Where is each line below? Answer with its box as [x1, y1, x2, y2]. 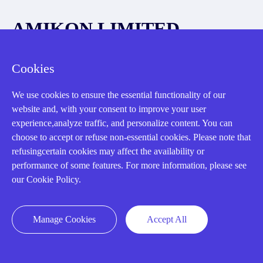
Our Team [12, 221, 49, 231]
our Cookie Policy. [12, 174, 81, 184]
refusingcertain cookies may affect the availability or [12, 146, 204, 156]
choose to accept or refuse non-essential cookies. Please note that [12, 132, 251, 142]
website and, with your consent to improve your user [12, 104, 206, 114]
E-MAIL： [39, 77, 89, 89]
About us [12, 190, 53, 202]
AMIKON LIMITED [12, 18, 180, 39]
